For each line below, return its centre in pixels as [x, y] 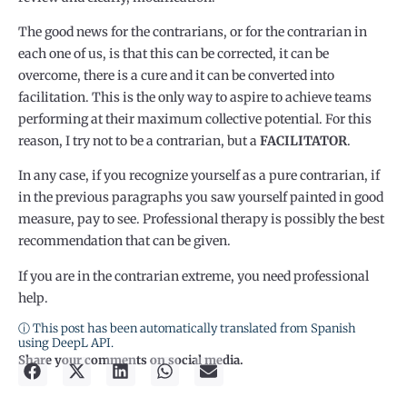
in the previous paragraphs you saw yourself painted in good [201, 198]
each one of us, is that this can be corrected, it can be [174, 54]
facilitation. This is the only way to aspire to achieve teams [195, 98]
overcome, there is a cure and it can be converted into [176, 76]
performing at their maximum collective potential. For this [195, 119]
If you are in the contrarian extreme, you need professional [194, 276]
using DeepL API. [66, 343]
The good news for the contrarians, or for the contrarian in [193, 32]
